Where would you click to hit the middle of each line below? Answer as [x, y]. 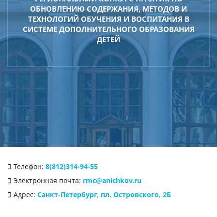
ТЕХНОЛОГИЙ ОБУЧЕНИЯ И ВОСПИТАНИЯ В [108, 19]
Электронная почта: [47, 180]
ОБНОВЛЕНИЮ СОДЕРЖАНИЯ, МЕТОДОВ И [108, 8]
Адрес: [24, 194]
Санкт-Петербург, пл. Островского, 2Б [104, 194]
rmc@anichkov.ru [112, 180]
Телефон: [28, 166]
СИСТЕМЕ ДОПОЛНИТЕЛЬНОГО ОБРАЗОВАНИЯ [108, 29]
